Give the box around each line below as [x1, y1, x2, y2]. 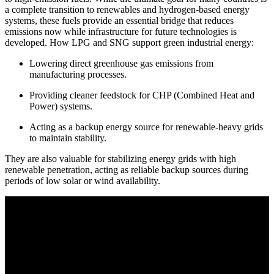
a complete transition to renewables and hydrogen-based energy [5, 4, 250, 15]
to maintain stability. [29, 132, 106, 143]
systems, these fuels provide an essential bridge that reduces [5, 15, 234, 26]
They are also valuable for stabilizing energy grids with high [5, 153, 236, 164]
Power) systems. [29, 100, 92, 111]
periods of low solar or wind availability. [5, 175, 160, 186]
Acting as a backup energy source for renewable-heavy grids [29, 121, 263, 132]
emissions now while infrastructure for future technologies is [5, 26, 237, 37]
